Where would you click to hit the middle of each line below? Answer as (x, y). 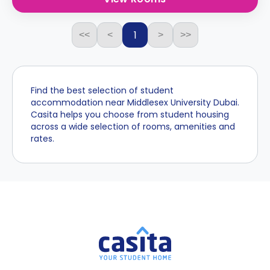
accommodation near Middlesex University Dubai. (135, 102)
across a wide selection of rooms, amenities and (133, 127)
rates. (42, 139)
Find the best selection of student (102, 90)
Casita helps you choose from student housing (130, 115)
